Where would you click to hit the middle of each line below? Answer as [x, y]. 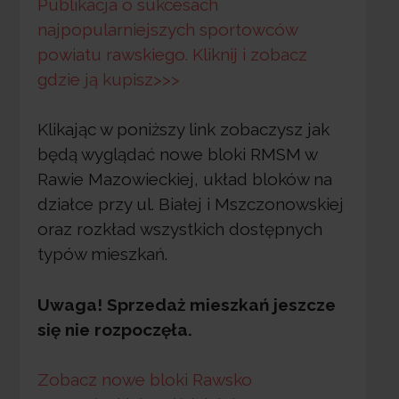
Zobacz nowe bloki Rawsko [144, 380]
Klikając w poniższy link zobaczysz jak [183, 130]
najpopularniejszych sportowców [167, 29]
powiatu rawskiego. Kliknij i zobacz [172, 54]
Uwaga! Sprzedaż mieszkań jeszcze [186, 304]
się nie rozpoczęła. [114, 329]
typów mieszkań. [102, 254]
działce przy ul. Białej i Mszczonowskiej [190, 204]
